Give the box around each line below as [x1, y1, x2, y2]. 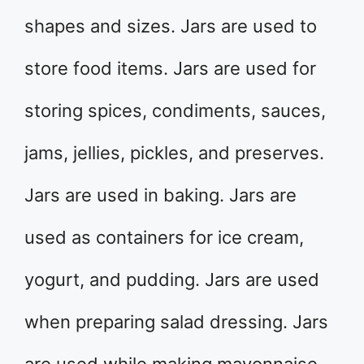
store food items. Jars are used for [24, 58, 316, 79]
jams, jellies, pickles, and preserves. [24, 142, 324, 163]
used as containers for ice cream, [24, 227, 304, 248]
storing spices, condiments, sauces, [24, 100, 326, 121]
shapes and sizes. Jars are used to [24, 15, 317, 37]
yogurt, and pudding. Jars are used [24, 269, 319, 290]
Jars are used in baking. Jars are [24, 184, 297, 206]
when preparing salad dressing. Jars [24, 311, 328, 332]
